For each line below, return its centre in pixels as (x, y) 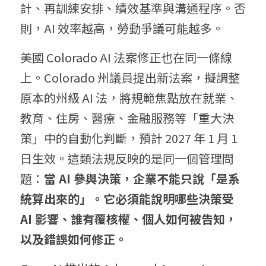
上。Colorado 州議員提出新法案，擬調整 (130, 78)
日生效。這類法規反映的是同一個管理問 (127, 159)
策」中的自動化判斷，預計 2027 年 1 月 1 (129, 138)
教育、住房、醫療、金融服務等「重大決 (127, 118)
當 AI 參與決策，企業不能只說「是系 (142, 179)
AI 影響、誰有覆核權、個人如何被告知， (129, 219)
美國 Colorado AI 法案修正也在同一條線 (126, 58)
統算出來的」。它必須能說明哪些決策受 (127, 199)
